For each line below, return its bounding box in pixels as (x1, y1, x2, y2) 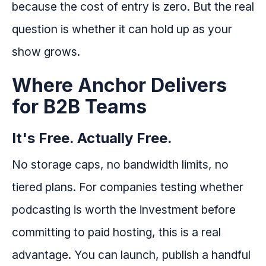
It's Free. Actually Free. (12, 129, 172, 147)
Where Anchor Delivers (12, 73, 227, 97)
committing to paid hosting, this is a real (12, 224, 221, 239)
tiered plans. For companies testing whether (12, 179, 243, 194)
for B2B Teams (12, 94, 147, 118)
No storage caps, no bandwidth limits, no (12, 157, 229, 172)
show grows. (12, 44, 80, 59)
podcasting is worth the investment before (12, 202, 236, 217)
